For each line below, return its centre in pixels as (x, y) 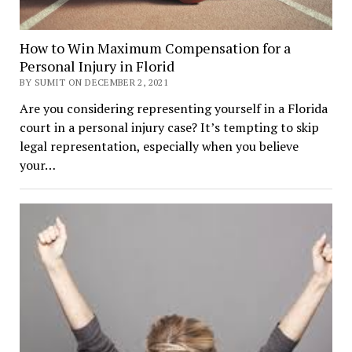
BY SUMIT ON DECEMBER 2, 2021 (93, 82)
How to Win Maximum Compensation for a (155, 48)
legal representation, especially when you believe (159, 146)
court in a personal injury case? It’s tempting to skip (169, 127)
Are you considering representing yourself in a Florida (173, 108)
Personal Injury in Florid (97, 66)
